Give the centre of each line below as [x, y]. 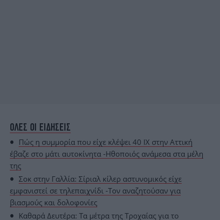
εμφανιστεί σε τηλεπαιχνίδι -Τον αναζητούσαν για [95, 190]
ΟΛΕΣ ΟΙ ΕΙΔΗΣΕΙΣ [40, 127]
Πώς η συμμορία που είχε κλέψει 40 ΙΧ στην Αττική [106, 142]
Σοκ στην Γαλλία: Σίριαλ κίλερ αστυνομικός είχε [100, 179]
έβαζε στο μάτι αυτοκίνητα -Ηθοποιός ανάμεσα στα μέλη [107, 153]
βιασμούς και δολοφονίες [54, 202]
